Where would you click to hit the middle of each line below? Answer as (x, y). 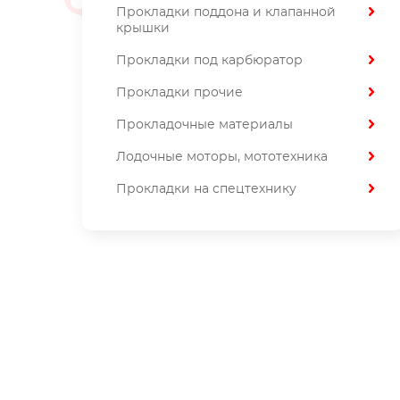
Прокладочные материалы (204, 125)
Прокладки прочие (179, 93)
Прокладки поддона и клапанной (226, 12)
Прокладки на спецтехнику (206, 189)
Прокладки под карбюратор (209, 61)
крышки (143, 29)
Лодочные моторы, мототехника (222, 157)
